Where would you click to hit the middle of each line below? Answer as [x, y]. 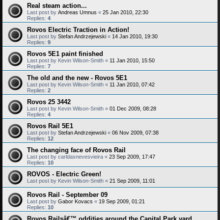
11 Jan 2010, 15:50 [132, 60]
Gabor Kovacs [75, 201]
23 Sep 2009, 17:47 [132, 157]
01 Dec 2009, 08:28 [133, 109]
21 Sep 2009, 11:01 [132, 181]
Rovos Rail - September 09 [67, 195]
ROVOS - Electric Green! [64, 174]
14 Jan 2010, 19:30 [135, 36]
